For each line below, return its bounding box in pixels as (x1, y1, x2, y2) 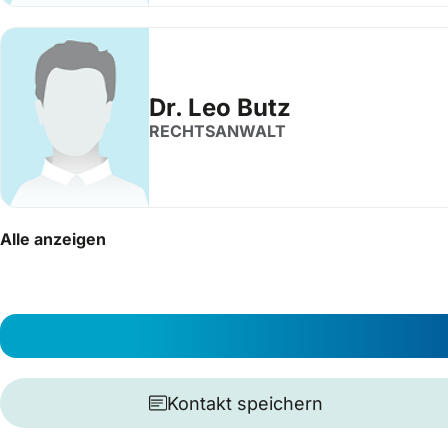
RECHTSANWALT (149, 121, 286, 141)
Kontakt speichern (166, 392, 323, 414)
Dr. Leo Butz (149, 93, 291, 122)
